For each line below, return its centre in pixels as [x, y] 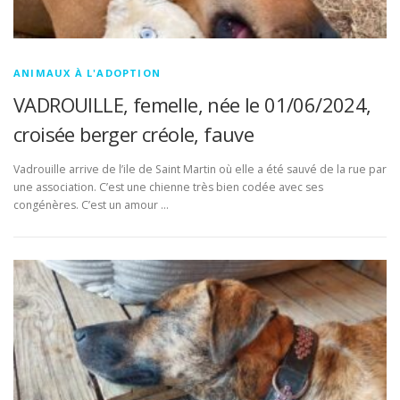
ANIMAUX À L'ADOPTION [87, 73]
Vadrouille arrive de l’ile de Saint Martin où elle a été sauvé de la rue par [200, 170]
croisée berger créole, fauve [134, 134]
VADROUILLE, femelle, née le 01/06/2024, [192, 105]
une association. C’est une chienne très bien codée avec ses [168, 187]
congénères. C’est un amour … [91, 205]
